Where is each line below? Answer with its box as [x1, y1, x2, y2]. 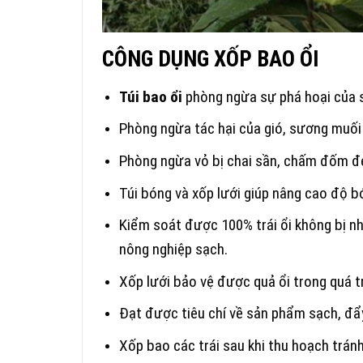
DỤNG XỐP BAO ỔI [153, 46, 319, 73]
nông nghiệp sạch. [118, 240, 228, 259]
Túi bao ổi [118, 87, 182, 106]
